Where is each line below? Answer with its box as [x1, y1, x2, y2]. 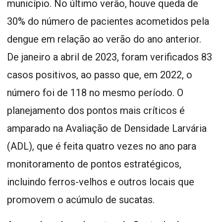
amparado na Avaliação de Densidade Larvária [7, 122, 207, 134]
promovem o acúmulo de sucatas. [7, 193, 155, 206]
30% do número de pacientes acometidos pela [7, 15, 209, 27]
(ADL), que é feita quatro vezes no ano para [7, 140, 196, 152]
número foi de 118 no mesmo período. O [7, 86, 183, 99]
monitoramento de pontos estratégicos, [7, 158, 181, 170]
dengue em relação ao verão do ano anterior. [7, 33, 201, 45]
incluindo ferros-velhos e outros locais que [7, 175, 194, 188]
